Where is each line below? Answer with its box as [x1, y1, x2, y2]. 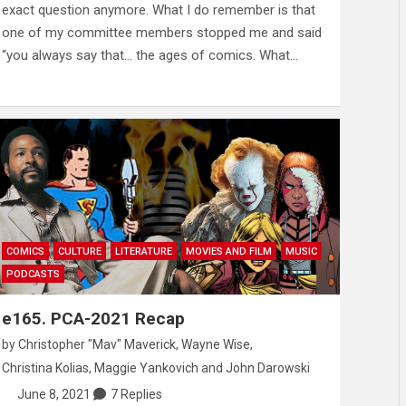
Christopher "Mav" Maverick [17, 337, 176, 353]
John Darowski [225, 361, 310, 376]
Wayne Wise [180, 337, 250, 353]
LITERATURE [114, 246, 172, 258]
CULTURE [57, 246, 101, 258]
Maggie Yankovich [93, 361, 198, 376]
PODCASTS [5, 268, 60, 281]
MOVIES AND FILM [185, 246, 272, 258]
